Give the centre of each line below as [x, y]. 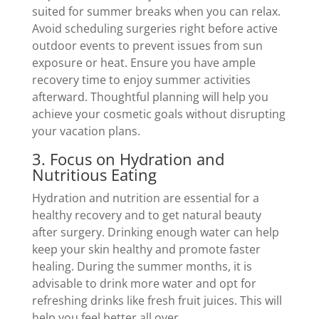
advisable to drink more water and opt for [144, 283]
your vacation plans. [86, 131]
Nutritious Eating [94, 174]
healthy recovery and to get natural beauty [146, 215]
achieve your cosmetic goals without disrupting [158, 114]
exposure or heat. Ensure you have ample [143, 62]
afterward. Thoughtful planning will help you [150, 96]
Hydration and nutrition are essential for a [145, 198]
